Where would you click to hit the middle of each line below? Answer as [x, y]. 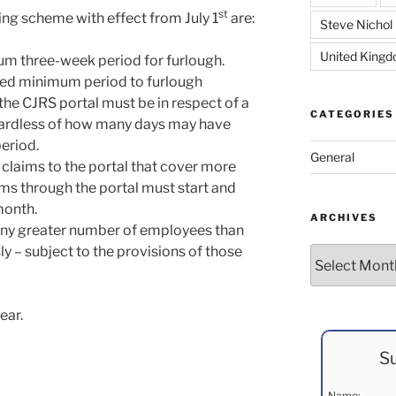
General [332, 157]
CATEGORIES [352, 114]
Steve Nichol [356, 24]
